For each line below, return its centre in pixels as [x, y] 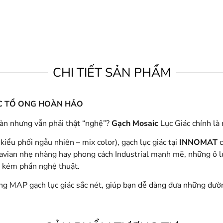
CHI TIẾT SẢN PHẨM [111, 73]
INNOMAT [198, 142]
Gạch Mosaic [135, 123]
